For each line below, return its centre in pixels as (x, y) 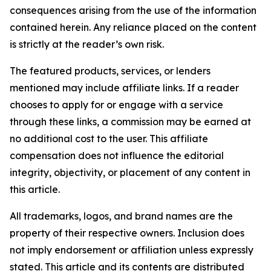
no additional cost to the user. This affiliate (109, 139)
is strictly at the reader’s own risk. (87, 44)
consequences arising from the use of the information (133, 11)
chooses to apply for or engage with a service (116, 105)
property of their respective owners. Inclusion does (127, 233)
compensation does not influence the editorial (117, 156)
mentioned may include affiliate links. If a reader (124, 88)
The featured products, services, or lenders (110, 71)
